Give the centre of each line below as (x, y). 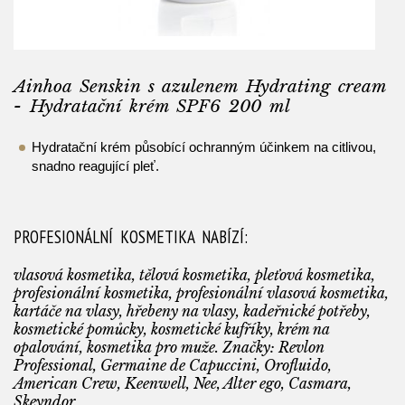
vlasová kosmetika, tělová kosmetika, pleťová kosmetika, (194, 274)
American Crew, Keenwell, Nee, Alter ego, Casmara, (183, 383)
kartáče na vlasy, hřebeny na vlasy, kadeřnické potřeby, (192, 311)
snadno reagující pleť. (95, 166)
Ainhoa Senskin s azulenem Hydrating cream (200, 87)
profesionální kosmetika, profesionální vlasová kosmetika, (201, 292)
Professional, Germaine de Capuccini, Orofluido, (173, 365)
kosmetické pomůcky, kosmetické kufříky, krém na (172, 329)
